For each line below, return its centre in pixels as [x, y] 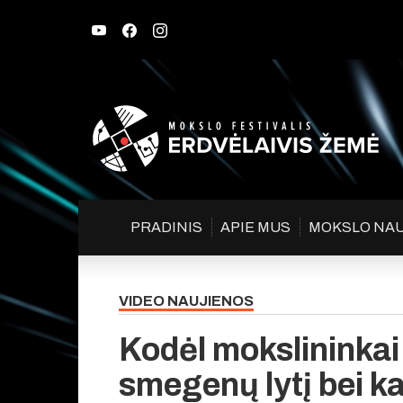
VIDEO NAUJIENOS [186, 301]
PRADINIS [166, 228]
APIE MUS [255, 228]
